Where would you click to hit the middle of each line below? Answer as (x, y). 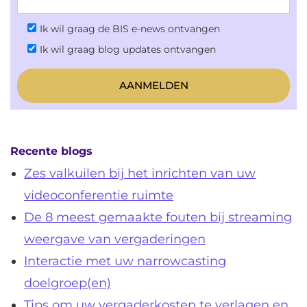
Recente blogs (51, 151)
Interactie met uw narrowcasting (125, 261)
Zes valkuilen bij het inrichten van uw (140, 174)
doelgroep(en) (67, 283)
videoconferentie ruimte (99, 196)
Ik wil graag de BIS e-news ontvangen (130, 29)
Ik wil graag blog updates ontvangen (128, 50)
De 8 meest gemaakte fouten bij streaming (158, 218)
